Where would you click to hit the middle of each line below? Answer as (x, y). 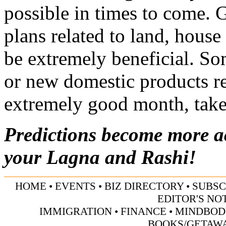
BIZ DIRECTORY (144, 186)
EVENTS (75, 186)
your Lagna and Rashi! (100, 157)
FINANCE (144, 211)
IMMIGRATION (76, 211)
